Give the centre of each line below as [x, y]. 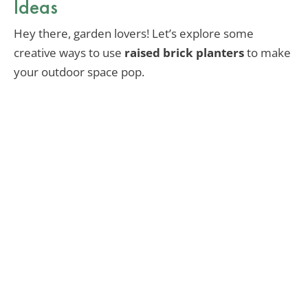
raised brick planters [184, 53]
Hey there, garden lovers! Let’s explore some [134, 34]
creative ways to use [69, 53]
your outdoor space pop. [79, 72]
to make [267, 53]
